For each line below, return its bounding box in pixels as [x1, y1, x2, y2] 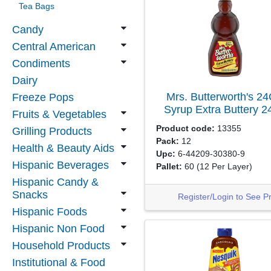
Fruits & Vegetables [12, 108, 106, 120]
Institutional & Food [12, 256, 105, 269]
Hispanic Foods [12, 206, 87, 218]
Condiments [12, 57, 70, 70]
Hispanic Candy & [12, 176, 99, 188]
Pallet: [155, 162, 182, 171]
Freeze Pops [12, 91, 74, 103]
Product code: [155, 123, 215, 133]
